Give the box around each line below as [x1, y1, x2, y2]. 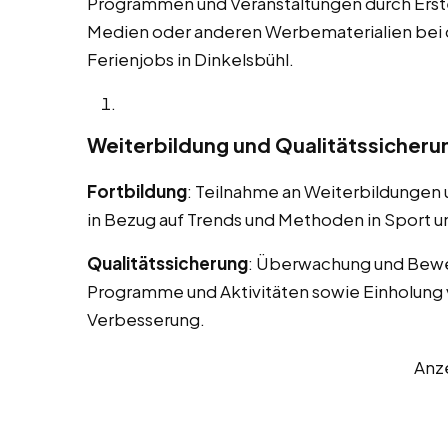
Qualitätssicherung [87, 252, 248, 275]
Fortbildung [87, 180, 187, 203]
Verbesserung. [87, 308, 205, 331]
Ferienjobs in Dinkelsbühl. [87, 48, 294, 71]
